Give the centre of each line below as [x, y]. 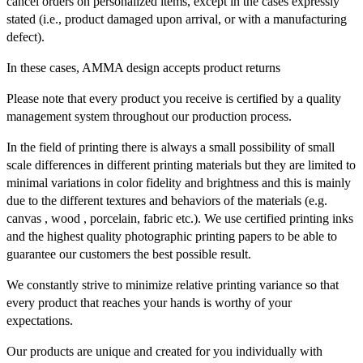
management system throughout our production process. [149, 116]
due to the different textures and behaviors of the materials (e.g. [167, 200]
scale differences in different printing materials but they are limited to [181, 164]
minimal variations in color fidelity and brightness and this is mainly [179, 182]
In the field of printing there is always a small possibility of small [171, 147]
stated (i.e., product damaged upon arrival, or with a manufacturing [177, 19]
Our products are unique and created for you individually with [164, 351]
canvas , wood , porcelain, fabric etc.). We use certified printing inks [180, 218]
